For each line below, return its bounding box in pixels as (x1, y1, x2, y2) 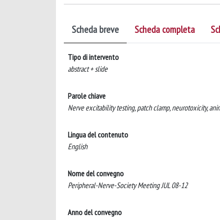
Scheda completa (135, 23, 195, 36)
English (68, 141, 87, 151)
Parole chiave (68, 90, 106, 101)
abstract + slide (68, 63, 108, 74)
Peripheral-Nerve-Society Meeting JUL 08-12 (68, 180, 188, 190)
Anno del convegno (68, 207, 122, 217)
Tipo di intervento (68, 52, 119, 62)
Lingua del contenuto (68, 129, 128, 139)
